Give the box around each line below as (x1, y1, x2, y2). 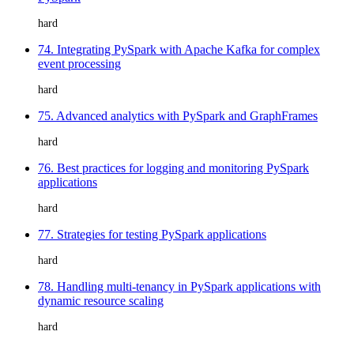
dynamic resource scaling (38, 293, 164, 307)
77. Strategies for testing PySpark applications (38, 227, 266, 241)
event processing (38, 56, 121, 70)
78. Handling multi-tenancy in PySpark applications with (38, 279, 321, 293)
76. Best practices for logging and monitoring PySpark (38, 160, 309, 175)
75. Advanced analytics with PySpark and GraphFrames (38, 108, 318, 122)
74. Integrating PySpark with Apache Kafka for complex (38, 42, 320, 56)
